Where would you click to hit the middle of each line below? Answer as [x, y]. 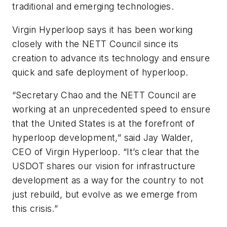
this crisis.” [35, 209]
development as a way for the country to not [108, 180]
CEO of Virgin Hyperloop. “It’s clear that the [106, 152]
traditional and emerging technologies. [93, 7]
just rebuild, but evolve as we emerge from [105, 195]
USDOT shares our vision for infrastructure [104, 166]
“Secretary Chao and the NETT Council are [104, 95]
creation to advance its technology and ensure [111, 58]
